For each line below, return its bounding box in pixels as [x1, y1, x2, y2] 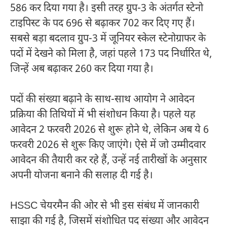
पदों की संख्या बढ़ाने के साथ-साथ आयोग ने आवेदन [10, 93, 195, 106]
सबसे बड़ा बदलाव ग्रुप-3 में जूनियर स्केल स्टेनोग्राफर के [10, 32, 206, 46]
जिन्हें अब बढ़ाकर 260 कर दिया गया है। [10, 62, 154, 76]
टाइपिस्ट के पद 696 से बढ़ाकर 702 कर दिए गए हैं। [10, 17, 195, 30]
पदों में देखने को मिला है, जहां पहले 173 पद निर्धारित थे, [10, 47, 212, 61]
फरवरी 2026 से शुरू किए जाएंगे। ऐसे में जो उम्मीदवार [10, 138, 206, 152]
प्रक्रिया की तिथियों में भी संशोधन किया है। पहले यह [10, 108, 196, 122]
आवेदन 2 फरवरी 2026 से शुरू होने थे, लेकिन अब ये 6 [10, 123, 209, 137]
